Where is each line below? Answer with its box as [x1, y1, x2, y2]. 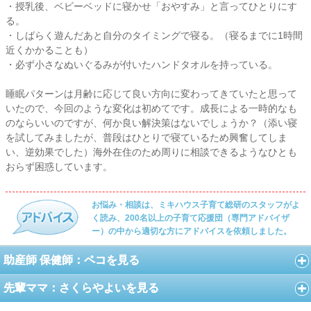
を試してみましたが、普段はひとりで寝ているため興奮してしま [6, 131, 287, 143]
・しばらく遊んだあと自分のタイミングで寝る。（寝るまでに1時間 [6, 29, 303, 41]
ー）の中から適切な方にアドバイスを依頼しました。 [92, 226, 292, 237]
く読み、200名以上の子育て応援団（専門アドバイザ [92, 213, 289, 224]
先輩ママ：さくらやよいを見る [3, 282, 159, 294]
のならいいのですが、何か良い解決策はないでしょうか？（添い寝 [6, 117, 297, 128]
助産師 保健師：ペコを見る [3, 254, 140, 267]
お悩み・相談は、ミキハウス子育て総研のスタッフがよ [92, 200, 300, 210]
